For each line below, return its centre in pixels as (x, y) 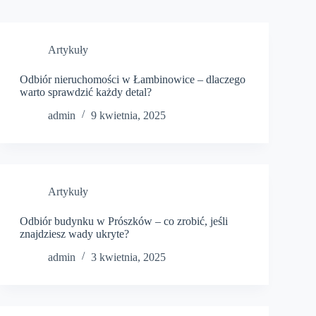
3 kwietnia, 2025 (128, 257)
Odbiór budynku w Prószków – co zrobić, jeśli (123, 221)
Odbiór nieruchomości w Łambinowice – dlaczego (132, 79)
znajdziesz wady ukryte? (74, 233)
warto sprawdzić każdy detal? (85, 92)
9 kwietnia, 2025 (128, 115)
